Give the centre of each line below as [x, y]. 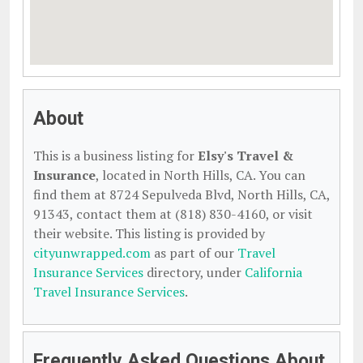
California [273, 272]
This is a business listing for [115, 156]
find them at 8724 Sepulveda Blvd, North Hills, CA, [181, 194]
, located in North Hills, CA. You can [201, 175]
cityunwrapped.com [92, 253]
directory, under [194, 272]
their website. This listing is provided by [149, 233]
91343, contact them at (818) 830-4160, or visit [173, 214]
